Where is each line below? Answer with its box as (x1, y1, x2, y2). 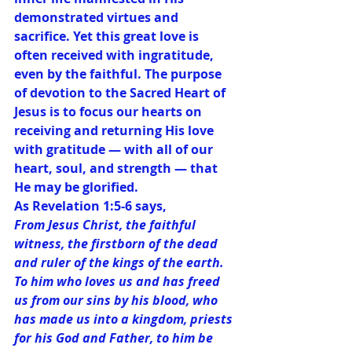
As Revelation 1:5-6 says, (14, 196, 167, 214)
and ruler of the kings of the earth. (14, 253, 227, 271)
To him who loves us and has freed (14, 272, 223, 290)
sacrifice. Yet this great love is (14, 27, 202, 45)
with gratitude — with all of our (14, 140, 216, 158)
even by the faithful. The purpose (14, 64, 225, 82)
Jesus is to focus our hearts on (14, 102, 205, 120)
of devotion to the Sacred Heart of (14, 83, 229, 101)
